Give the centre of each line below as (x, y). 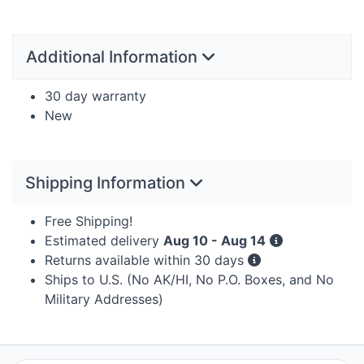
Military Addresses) (104, 299)
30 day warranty (95, 96)
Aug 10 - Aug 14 (214, 241)
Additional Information (114, 57)
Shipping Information (107, 183)
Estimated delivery (104, 241)
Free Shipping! (89, 221)
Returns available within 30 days (146, 260)
